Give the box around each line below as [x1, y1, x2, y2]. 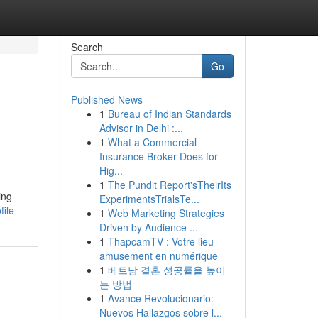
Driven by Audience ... [99, 220, 198, 234]
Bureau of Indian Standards [107, 106, 231, 121]
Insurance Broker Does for [99, 149, 218, 163]
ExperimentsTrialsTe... [99, 192, 199, 206]
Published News [70, 92, 143, 106]
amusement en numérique [99, 248, 218, 263]
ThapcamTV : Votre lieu [107, 234, 214, 248]
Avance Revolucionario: [107, 291, 214, 305]
